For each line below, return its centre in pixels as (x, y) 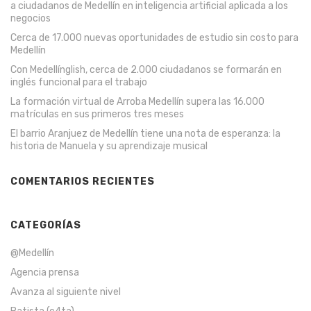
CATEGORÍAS (46, 225)
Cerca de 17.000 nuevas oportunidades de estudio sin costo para (154, 37)
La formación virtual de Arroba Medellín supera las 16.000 (137, 101)
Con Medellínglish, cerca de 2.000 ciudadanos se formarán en (146, 69)
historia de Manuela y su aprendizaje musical (109, 146)
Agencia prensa (45, 272)
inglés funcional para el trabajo (79, 82)
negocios (31, 18)
